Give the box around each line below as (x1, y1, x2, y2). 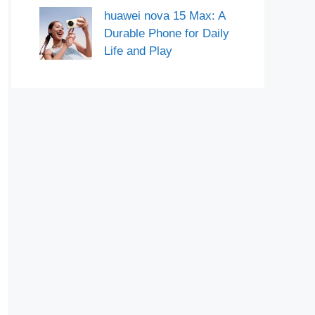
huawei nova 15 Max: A (104, 9, 225, 22)
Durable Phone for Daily (104, 27, 229, 40)
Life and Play (104, 44, 172, 58)
